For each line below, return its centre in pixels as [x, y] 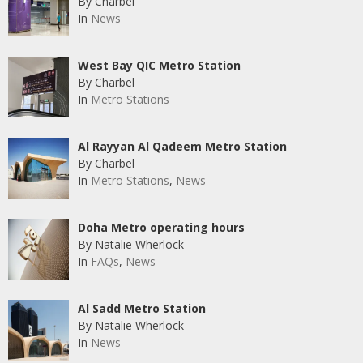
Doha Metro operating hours [161, 228]
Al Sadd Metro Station [141, 309]
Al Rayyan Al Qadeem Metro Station [182, 147]
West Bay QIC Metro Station [159, 66]
